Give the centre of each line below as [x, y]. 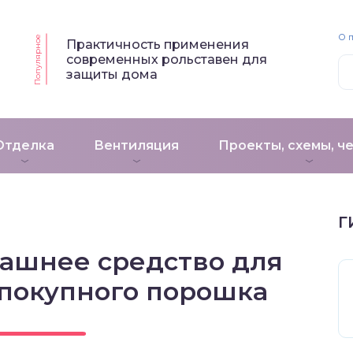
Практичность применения [157, 44]
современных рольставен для [166, 59]
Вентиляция [136, 145]
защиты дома [111, 74]
